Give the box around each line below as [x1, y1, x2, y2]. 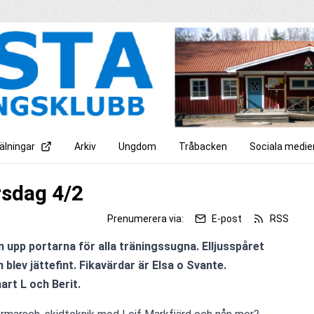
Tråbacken [179, 140, 227, 152]
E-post [212, 212, 242, 224]
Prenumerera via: [107, 212, 184, 224]
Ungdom [118, 140, 156, 152]
